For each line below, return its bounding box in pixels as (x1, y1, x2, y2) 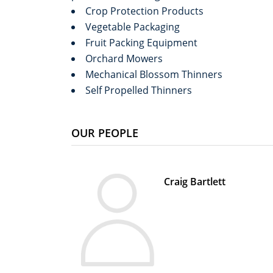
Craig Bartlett (163, 175, 225, 188)
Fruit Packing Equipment (85, 36, 200, 49)
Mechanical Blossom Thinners (85, 68, 225, 81)
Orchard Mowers (85, 52, 165, 65)
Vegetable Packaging (85, 20, 182, 34)
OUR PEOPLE (71, 126, 138, 140)
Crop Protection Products (85, 4, 206, 18)
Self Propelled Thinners (85, 83, 192, 97)
